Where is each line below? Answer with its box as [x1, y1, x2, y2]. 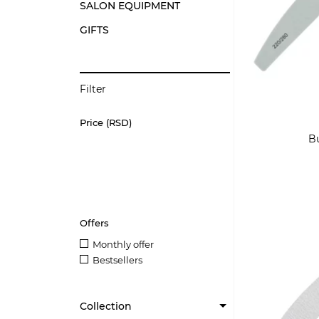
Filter [80, 83, 106, 95]
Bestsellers [93, 254, 142, 266]
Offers [80, 217, 109, 229]
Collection [80, 300, 132, 313]
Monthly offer [93, 239, 154, 250]
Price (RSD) [80, 117, 132, 128]
